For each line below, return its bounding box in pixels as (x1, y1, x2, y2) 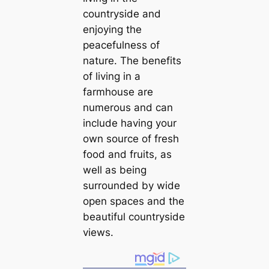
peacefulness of (82, 39, 160, 52)
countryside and (82, 8, 161, 20)
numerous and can (82, 101, 173, 114)
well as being (82, 164, 147, 177)
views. (82, 226, 113, 239)
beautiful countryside (82, 211, 185, 223)
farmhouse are (82, 86, 153, 98)
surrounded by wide (82, 180, 180, 192)
